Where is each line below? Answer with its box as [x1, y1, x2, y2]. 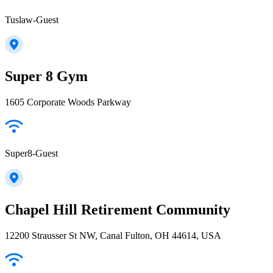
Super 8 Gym [5, 68, 88, 85]
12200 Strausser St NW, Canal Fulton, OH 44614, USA [5, 230, 221, 241]
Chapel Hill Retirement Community [5, 202, 230, 218]
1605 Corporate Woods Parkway [5, 97, 131, 108]
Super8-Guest [5, 148, 58, 159]
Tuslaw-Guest [5, 15, 58, 26]
